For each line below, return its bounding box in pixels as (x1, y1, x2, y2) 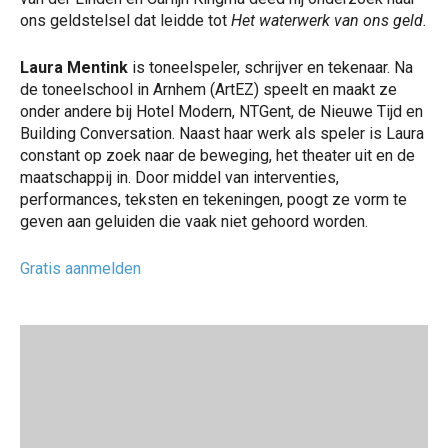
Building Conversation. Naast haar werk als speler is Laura (20, 123, 424, 143)
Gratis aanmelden (20, 258, 141, 278)
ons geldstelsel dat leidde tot (20, 10, 231, 30)
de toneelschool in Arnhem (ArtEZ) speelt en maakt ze (20, 79, 397, 99)
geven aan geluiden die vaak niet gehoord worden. (20, 211, 368, 231)
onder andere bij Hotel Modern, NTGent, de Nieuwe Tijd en (20, 101, 423, 121)
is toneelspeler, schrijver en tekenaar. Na (132, 57, 413, 77)
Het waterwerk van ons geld (231, 10, 423, 30)
